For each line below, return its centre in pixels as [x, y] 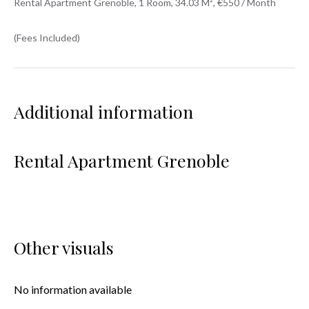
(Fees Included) [47, 38]
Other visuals [64, 247]
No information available [73, 289]
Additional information [103, 111]
